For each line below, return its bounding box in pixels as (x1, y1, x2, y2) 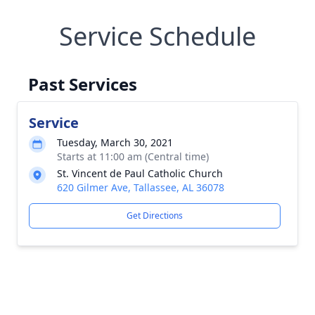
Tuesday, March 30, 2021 (57, 136, 173, 149)
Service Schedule (59, 19, 256, 53)
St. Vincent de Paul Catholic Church (57, 167, 223, 180)
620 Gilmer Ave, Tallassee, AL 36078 (57, 181, 224, 194)
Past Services (28, 72, 137, 96)
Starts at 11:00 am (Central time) (57, 150, 209, 163)
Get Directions (127, 210, 183, 221)
